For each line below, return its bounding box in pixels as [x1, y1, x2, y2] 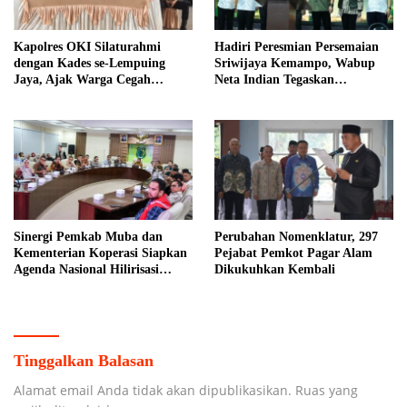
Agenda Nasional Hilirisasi [14, 263, 159, 277]
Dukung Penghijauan [214, 104, 333, 119]
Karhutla [14, 88, 65, 103]
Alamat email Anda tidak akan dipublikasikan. [14, 382, 292, 400]
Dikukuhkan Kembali [214, 263, 335, 277]
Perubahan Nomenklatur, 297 [214, 230, 378, 244]
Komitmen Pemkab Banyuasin [214, 88, 383, 103]
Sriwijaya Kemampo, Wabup [214, 55, 375, 70]
